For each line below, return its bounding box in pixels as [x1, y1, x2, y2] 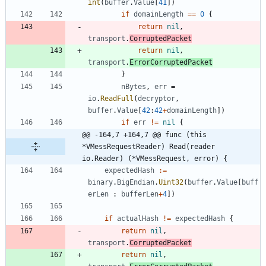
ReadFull [100, 94, 134, 103]
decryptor [138, 94, 175, 103]
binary [88, 178, 113, 186]
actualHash [117, 214, 159, 223]
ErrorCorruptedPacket [129, 58, 213, 66]
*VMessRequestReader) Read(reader [82, 142, 215, 151]
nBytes [121, 82, 146, 91]
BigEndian [117, 178, 154, 186]
